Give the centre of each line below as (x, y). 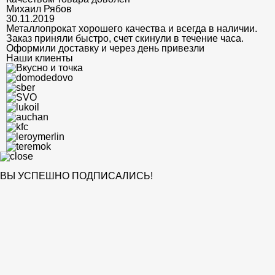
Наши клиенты (40, 58)
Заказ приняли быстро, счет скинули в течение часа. (125, 38)
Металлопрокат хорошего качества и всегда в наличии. (132, 28)
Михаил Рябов (39, 9)
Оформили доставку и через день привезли (105, 48)
